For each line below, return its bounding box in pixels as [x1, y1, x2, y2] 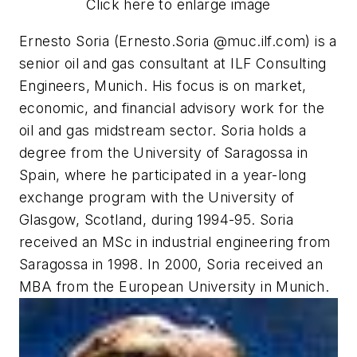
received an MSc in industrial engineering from [19, 233, 331, 250]
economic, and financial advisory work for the [19, 99, 324, 116]
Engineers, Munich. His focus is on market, [19, 76, 307, 94]
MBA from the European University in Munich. [19, 277, 330, 295]
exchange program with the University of [19, 188, 295, 206]
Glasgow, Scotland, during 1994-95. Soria [19, 210, 293, 228]
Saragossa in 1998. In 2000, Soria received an [19, 255, 323, 273]
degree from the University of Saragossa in [19, 143, 308, 161]
